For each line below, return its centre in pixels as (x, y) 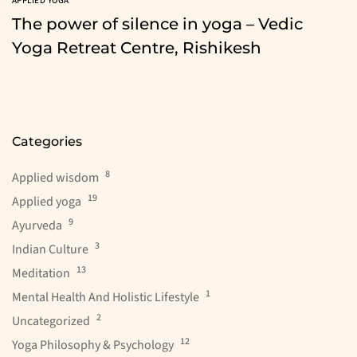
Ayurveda (37, 225)
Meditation (41, 273)
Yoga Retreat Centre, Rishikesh (137, 47)
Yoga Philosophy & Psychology (93, 345)
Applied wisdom (55, 177)
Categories (47, 141)
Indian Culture (50, 249)
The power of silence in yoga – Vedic (157, 24)
